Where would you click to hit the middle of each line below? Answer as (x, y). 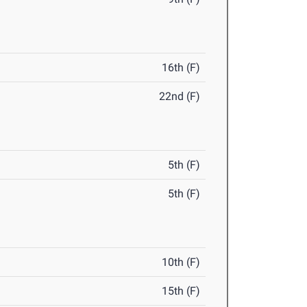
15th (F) (181, 291)
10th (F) (181, 262)
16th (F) (181, 68)
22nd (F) (180, 97)
